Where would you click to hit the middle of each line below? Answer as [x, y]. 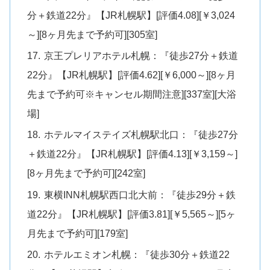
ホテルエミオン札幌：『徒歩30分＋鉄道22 [137, 254]
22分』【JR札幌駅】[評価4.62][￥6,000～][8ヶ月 [132, 75]
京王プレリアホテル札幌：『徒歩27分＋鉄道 [141, 56]
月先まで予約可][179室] [78, 233]
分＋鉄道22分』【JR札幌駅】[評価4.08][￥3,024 [131, 15]
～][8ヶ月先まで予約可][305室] [93, 34]
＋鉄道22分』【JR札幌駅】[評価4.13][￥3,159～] [133, 154]
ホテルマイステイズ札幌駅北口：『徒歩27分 [141, 135]
